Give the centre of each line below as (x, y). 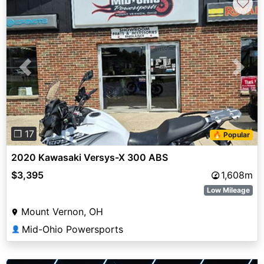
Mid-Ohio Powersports (72, 229)
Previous (44, 74)
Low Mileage (229, 190)
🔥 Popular (232, 134)
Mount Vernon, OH (62, 211)
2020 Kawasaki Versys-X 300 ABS (90, 157)
